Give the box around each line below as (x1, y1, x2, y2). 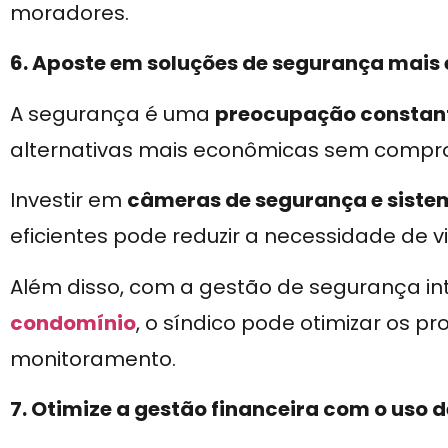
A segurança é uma (10, 99, 215, 128)
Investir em (10, 186, 127, 215)
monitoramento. (10, 344, 176, 373)
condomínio (10, 308, 136, 337)
